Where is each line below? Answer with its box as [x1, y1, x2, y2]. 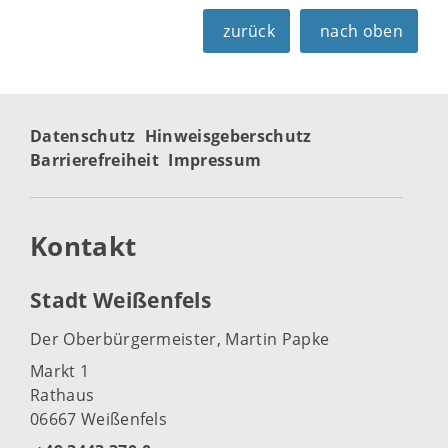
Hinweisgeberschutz [144, 125, 312, 147]
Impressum [168, 149, 262, 171]
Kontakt [30, 229, 144, 264]
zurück [223, 20, 276, 42]
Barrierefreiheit [30, 149, 160, 171]
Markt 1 [30, 359, 90, 382]
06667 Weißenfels [30, 407, 168, 430]
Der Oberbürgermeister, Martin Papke [30, 327, 330, 350]
